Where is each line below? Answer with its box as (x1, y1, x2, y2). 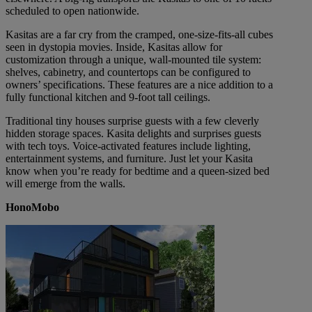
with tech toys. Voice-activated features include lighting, (6, 140, 251, 153)
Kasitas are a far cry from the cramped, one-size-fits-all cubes (6, 29, 273, 41)
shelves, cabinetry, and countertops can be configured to (6, 66, 251, 79)
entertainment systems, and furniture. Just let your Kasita (6, 153, 253, 165)
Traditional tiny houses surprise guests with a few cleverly (6, 115, 259, 127)
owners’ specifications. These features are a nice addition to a (6, 79, 273, 91)
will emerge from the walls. (6, 178, 125, 190)
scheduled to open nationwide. (6, 5, 139, 17)
